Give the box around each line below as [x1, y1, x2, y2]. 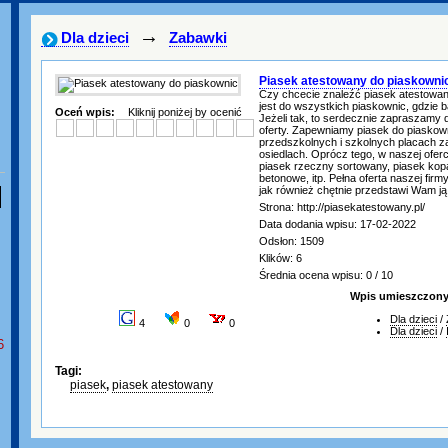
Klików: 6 [259, 252, 302, 264]
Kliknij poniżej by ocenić [128, 106, 242, 118]
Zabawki [169, 29, 227, 46]
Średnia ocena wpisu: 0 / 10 [259, 269, 393, 281]
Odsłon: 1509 [259, 235, 324, 247]
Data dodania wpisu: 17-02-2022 [259, 218, 416, 230]
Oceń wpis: [55, 106, 118, 118]
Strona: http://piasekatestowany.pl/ [259, 201, 425, 213]
